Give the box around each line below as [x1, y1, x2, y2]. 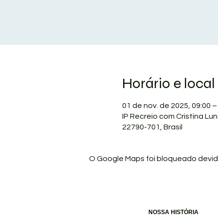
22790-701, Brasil [122, 123, 182, 131]
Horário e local [122, 74, 215, 92]
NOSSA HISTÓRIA [148, 209, 199, 216]
